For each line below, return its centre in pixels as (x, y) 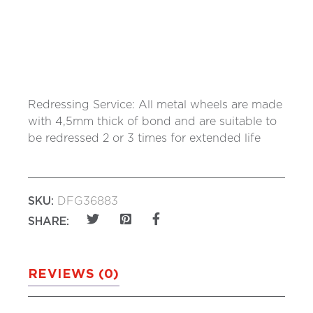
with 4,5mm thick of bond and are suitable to (152, 122)
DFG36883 (88, 202)
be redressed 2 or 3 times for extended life (144, 139)
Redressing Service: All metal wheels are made (155, 105)
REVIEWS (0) (74, 275)
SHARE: (49, 221)
